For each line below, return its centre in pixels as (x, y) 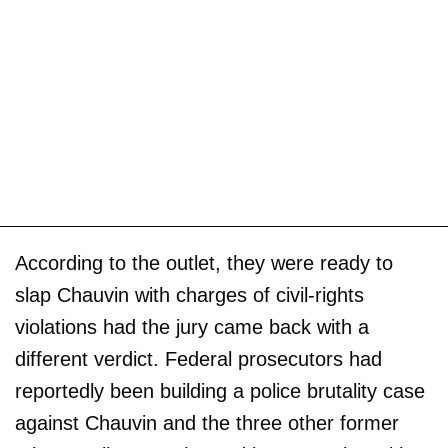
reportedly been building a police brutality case (220, 390)
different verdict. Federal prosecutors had (198, 358)
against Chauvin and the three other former (207, 422)
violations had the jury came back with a (192, 326)
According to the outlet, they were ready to (204, 262)
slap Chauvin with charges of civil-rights (189, 294)
